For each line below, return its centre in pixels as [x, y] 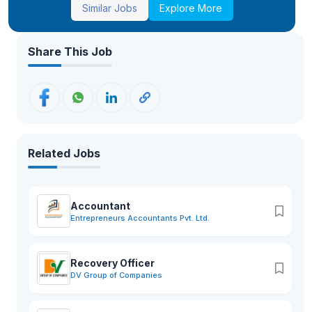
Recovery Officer [112, 263]
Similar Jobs [109, 8]
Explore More [190, 8]
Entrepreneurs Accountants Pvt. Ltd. [140, 218]
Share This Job [70, 52]
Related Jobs [64, 153]
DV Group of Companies [116, 275]
